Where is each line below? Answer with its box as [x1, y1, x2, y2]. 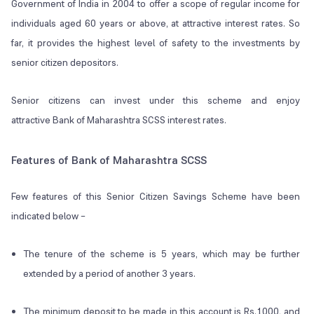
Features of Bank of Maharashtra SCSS [11, 153, 207, 168]
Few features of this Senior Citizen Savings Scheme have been [11, 190, 301, 203]
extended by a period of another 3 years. [23, 267, 196, 280]
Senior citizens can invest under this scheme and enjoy [11, 94, 301, 107]
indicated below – [11, 210, 86, 223]
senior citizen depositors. [11, 56, 118, 69]
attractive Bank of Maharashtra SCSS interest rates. [11, 114, 226, 127]
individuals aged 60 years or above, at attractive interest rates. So [11, 17, 301, 30]
